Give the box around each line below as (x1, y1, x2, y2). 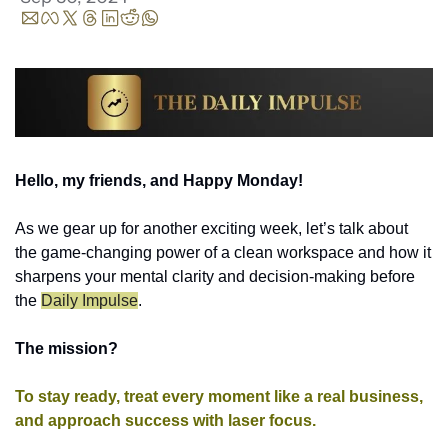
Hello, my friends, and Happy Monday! (15, 171, 303, 189)
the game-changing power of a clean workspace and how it (15, 243, 431, 261)
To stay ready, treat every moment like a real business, (15, 387, 423, 405)
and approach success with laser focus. (15, 411, 316, 429)
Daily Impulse (41, 291, 138, 309)
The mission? (15, 339, 122, 357)
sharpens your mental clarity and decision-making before (15, 267, 415, 285)
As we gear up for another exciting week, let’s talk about (15, 219, 408, 237)
